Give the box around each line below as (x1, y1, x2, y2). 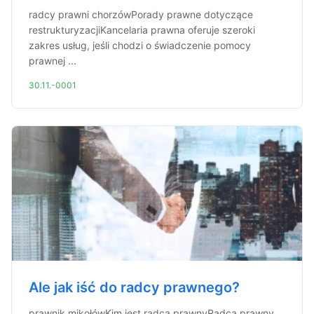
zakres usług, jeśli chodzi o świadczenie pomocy (29, 39, 251, 51)
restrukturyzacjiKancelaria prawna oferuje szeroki (29, 24, 255, 36)
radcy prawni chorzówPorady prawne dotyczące (29, 8, 253, 20)
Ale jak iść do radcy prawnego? (29, 279, 240, 296)
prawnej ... (29, 55, 76, 67)
